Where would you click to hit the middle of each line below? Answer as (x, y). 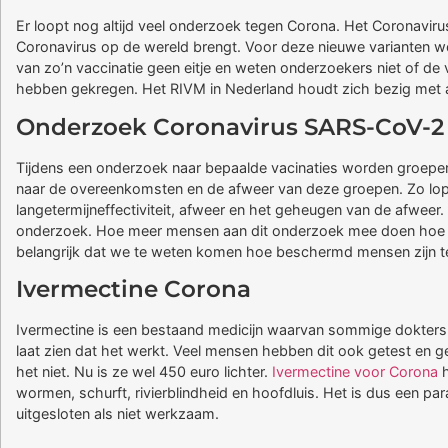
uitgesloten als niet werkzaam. (117, 414)
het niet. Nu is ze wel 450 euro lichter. (144, 372)
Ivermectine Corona (133, 289)
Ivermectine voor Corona (355, 372)
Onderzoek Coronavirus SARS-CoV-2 (230, 126)
